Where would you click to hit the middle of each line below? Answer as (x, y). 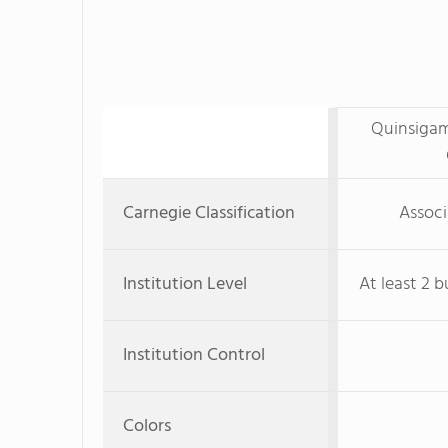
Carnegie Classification (209, 213)
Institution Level (185, 284)
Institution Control (194, 355)
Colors (147, 426)
